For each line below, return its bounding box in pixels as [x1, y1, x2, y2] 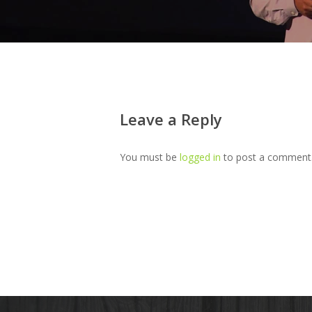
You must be [120, 150, 180, 164]
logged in [180, 150, 221, 164]
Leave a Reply [120, 109, 222, 130]
